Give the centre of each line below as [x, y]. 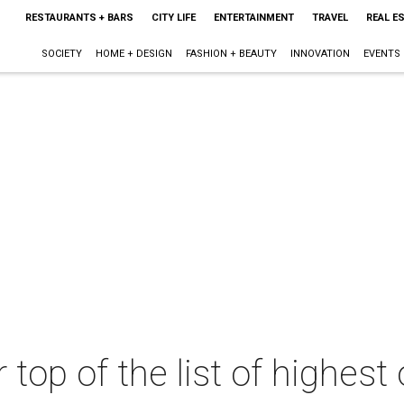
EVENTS [381, 54]
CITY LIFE [173, 18]
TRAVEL [330, 18]
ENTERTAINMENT [253, 18]
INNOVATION [320, 54]
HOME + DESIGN [133, 54]
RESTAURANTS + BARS [79, 18]
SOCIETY [61, 54]
